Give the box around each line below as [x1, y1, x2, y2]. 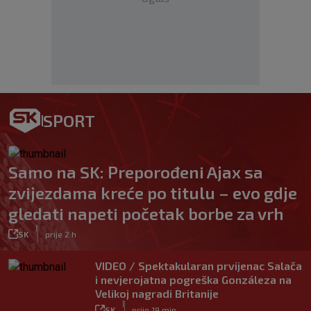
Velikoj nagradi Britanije [95, 287, 219, 300]
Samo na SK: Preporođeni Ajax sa [8, 162, 263, 182]
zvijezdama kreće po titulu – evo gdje [8, 183, 297, 203]
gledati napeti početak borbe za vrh [8, 203, 284, 224]
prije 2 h [45, 228, 76, 239]
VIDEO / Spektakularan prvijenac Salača [95, 259, 302, 272]
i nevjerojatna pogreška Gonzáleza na [95, 273, 292, 286]
